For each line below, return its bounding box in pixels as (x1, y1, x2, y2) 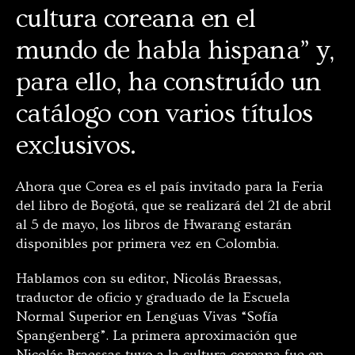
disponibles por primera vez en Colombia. (16, 235, 282, 252)
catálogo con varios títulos (16, 99, 313, 129)
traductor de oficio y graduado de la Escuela (16, 289, 290, 306)
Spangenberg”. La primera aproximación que (16, 327, 297, 344)
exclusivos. (16, 131, 141, 161)
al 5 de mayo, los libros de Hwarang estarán (16, 216, 292, 233)
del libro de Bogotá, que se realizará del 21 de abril (16, 197, 331, 214)
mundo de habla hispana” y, (16, 36, 334, 66)
